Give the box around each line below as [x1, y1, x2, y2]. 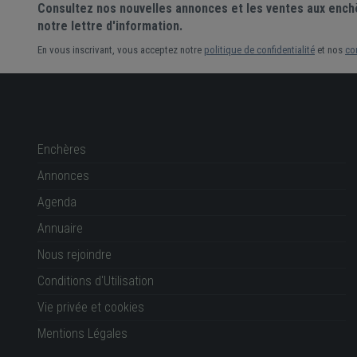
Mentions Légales [37, 325, 127, 341]
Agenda [37, 194, 76, 210]
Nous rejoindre [37, 246, 112, 262]
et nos [315, 43, 345, 56]
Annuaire [37, 220, 83, 236]
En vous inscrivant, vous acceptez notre [37, 43, 204, 56]
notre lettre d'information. [37, 18, 182, 33]
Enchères [37, 141, 86, 157]
